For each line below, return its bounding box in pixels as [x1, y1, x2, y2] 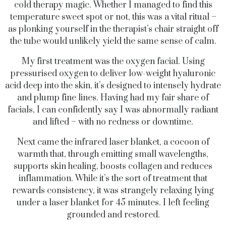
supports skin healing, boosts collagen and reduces [14, 160, 212, 172]
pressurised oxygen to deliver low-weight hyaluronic [11, 68, 215, 79]
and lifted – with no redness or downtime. [33, 116, 193, 128]
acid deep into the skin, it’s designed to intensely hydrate [5, 80, 221, 91]
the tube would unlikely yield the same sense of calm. [10, 35, 216, 47]
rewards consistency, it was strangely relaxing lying [12, 185, 214, 196]
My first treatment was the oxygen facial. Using [21, 55, 205, 67]
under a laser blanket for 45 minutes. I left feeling [17, 197, 209, 208]
